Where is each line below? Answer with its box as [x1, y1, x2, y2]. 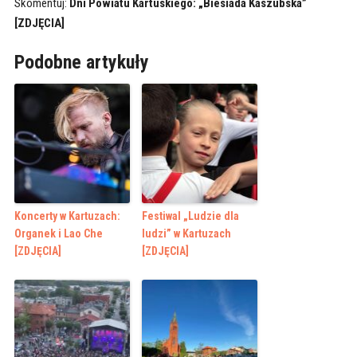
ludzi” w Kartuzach [141, 227, 231, 241]
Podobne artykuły [14, 51, 149, 74]
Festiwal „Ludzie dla [141, 210, 239, 223]
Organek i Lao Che [14, 227, 103, 241]
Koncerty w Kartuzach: [14, 210, 120, 223]
